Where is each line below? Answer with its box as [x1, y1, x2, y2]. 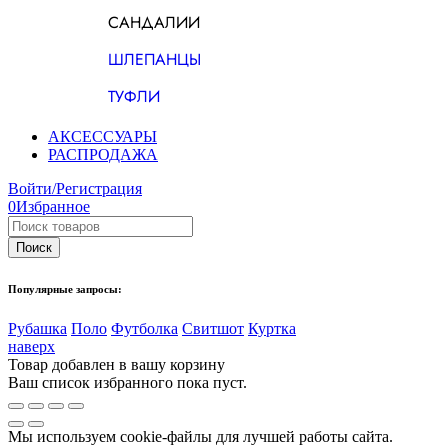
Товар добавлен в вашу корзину [8, 355, 225, 373]
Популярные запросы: [8, 282, 122, 295]
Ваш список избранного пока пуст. [8, 373, 247, 391]
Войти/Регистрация [8, 179, 142, 197]
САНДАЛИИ [108, 10, 200, 34]
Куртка [248, 319, 296, 337]
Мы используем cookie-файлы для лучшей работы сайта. [8, 427, 393, 445]
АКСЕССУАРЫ [48, 127, 157, 145]
